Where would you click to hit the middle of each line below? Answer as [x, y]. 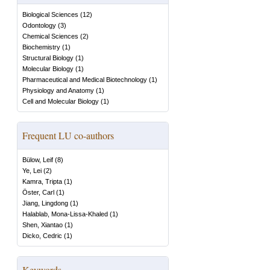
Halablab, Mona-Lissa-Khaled [65, 214]
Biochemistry [41, 47]
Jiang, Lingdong [45, 203]
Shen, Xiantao [42, 225]
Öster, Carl [38, 192]
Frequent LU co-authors [68, 135]
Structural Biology [48, 58]
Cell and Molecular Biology [61, 101]
